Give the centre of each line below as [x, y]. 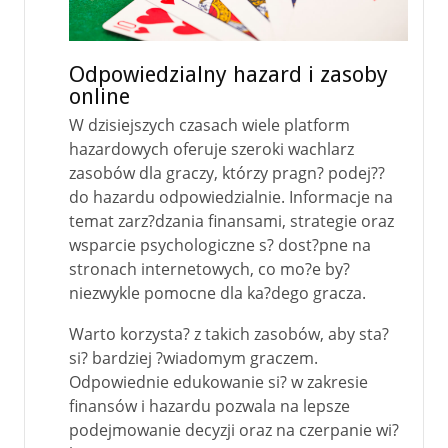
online [99, 96]
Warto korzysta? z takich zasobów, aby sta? [229, 334]
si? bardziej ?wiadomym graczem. [193, 358]
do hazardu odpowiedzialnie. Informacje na [231, 197]
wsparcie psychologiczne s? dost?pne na [220, 245]
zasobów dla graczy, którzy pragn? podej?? [227, 173]
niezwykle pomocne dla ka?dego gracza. [217, 293]
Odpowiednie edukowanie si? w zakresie [218, 382]
